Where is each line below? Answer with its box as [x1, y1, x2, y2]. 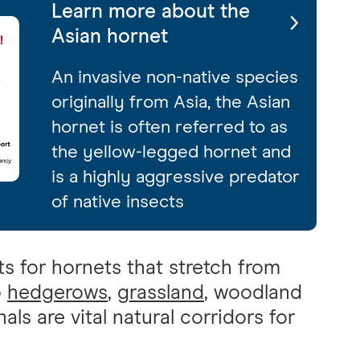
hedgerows [7, 282, 108, 303]
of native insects [51, 192, 184, 211]
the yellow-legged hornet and [51, 142, 291, 162]
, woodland [204, 282, 302, 303]
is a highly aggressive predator [51, 167, 300, 186]
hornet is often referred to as [51, 117, 288, 137]
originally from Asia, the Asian [51, 92, 290, 112]
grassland [117, 282, 204, 303]
